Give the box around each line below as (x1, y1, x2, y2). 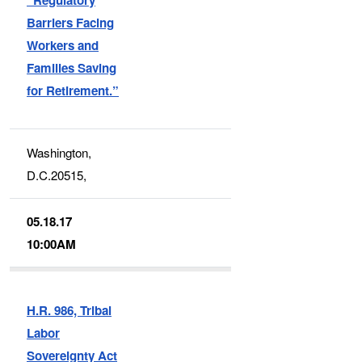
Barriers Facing (27, 13, 115, 32)
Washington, (27, 143, 92, 161)
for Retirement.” (27, 81, 120, 99)
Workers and (27, 36, 99, 54)
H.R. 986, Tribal (27, 301, 112, 319)
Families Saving (27, 58, 117, 77)
